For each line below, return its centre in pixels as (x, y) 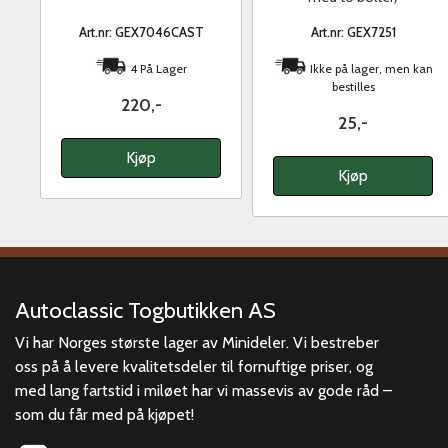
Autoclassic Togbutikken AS (145, 310)
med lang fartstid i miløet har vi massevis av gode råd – (203, 391)
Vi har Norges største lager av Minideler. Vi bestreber (197, 343)
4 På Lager (157, 69)
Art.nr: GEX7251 (353, 33)
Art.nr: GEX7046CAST (141, 33)
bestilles (353, 87)
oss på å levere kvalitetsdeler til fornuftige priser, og (194, 367)
